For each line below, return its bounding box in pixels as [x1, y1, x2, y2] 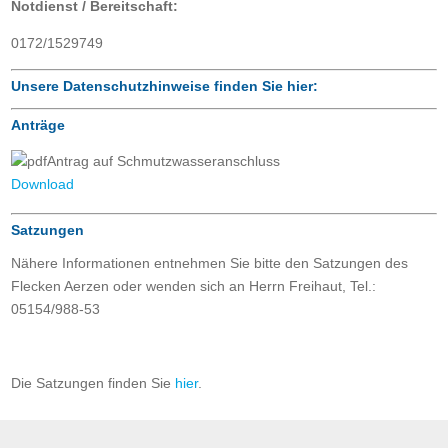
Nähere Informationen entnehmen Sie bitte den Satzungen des [11, 255, 409, 272]
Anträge [11, 117, 66, 134]
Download [11, 176, 75, 193]
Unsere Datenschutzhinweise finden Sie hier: [11, 78, 319, 95]
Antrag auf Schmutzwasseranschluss [47, 153, 281, 170]
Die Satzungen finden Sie [11, 375, 176, 392]
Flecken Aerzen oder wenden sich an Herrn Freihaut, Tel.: [11, 278, 377, 295]
